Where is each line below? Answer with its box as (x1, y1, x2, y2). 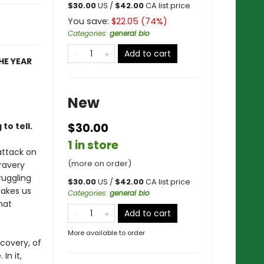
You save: (68, 15, 111, 27)
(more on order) (68, 158, 131, 169)
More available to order (68, 228, 145, 237)
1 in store (68, 137, 118, 153)
